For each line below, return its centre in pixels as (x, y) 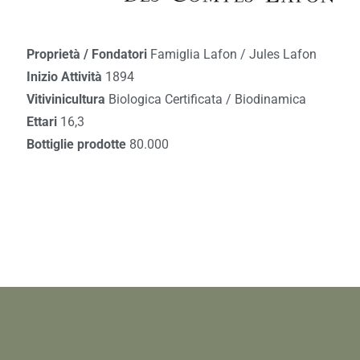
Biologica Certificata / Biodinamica (207, 99)
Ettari (43, 122)
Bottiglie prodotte (78, 144)
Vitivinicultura (67, 99)
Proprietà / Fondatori (88, 54)
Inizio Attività (65, 77)
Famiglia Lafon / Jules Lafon (233, 54)
